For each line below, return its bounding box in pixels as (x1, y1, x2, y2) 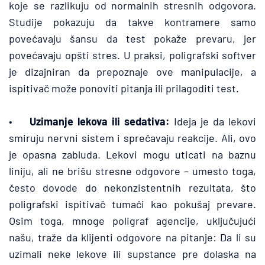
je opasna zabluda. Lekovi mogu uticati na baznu (9, 148, 256, 161)
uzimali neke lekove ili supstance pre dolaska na (9, 247, 256, 260)
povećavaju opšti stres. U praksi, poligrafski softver (9, 49, 256, 62)
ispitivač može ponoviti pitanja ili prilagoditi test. (9, 82, 239, 95)
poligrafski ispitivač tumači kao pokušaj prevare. (9, 198, 256, 211)
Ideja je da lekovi (170, 115, 256, 128)
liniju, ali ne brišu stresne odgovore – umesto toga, (9, 164, 256, 177)
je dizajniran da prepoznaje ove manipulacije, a (9, 65, 256, 78)
